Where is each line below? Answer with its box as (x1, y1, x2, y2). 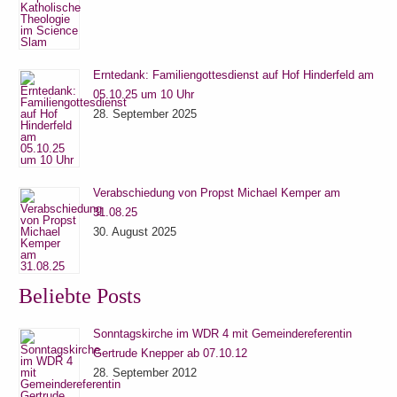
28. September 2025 (93, 107, 198, 121)
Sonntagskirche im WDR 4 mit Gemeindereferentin (93, 326, 353, 340)
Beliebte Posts (19, 284, 142, 308)
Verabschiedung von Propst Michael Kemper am (93, 186, 341, 200)
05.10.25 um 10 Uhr (93, 88, 195, 102)
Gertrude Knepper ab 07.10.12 (93, 346, 248, 360)
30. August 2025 (93, 225, 177, 239)
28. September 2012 (93, 365, 198, 379)
